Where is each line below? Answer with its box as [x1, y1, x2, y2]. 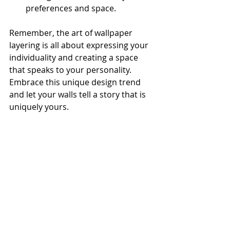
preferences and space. [26, 3, 116, 14]
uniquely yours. [9, 101, 69, 112]
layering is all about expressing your [9, 40, 150, 51]
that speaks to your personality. [9, 64, 133, 75]
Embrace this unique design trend [9, 76, 143, 88]
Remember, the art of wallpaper [9, 27, 135, 39]
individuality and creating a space [9, 52, 140, 63]
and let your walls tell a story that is [9, 89, 148, 100]
